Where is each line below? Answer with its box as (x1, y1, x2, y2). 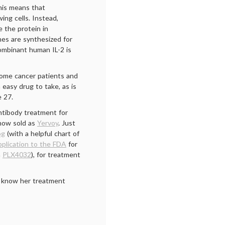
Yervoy (37, 119, 58, 127)
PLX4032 (3, 150, 31, 159)
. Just (58, 119, 75, 127)
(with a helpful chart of (5, 129, 79, 138)
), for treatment (31, 150, 80, 159)
